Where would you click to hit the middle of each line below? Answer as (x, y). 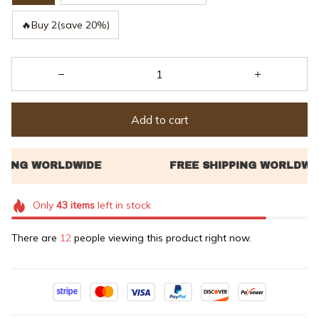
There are (36, 237)
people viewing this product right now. (161, 237)
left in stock (122, 205)
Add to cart (159, 119)
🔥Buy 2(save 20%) (66, 25)
